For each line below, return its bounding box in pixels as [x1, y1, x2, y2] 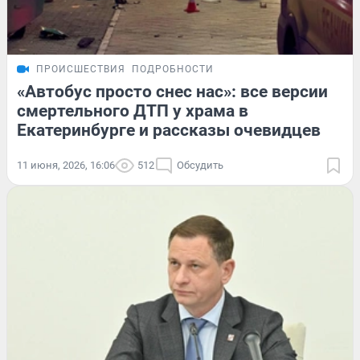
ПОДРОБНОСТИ [132, 63, 214, 76]
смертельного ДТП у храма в [17, 101, 248, 121]
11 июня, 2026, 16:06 [17, 159, 115, 172]
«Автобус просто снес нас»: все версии [17, 82, 328, 102]
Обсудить [177, 159, 223, 172]
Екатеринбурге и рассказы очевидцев [17, 121, 321, 141]
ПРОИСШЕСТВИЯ [36, 63, 125, 76]
